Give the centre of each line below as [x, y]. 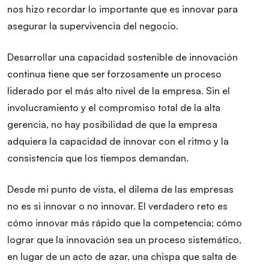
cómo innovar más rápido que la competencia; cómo [125, 222]
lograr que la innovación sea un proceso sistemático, [124, 239]
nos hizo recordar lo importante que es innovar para [122, 9]
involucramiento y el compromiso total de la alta [114, 107]
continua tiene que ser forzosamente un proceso [114, 74]
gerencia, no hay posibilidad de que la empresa [112, 124]
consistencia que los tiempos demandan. [98, 158]
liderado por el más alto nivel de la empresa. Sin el [119, 90]
